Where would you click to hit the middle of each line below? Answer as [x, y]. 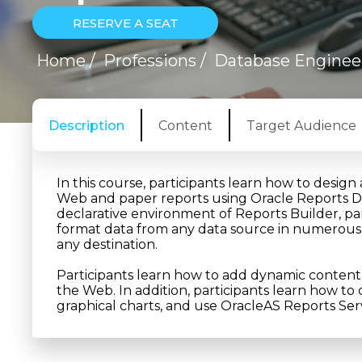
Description [86, 126]
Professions [150, 61]
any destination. [107, 244]
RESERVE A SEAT [125, 23]
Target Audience [301, 126]
